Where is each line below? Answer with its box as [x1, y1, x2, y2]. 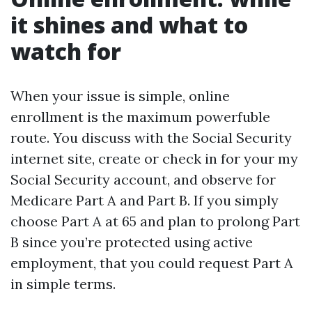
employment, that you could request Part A [10, 254, 293, 272]
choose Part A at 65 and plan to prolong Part [10, 212, 300, 230]
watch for [10, 36, 121, 66]
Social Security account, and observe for [10, 171, 276, 188]
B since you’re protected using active [10, 233, 253, 251]
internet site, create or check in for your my [10, 150, 298, 167]
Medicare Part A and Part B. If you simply [10, 192, 279, 209]
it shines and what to [10, 10, 248, 40]
